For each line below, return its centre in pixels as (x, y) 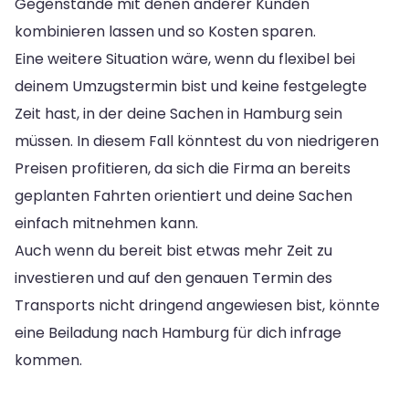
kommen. (48, 360)
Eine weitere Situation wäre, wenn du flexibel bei (185, 58)
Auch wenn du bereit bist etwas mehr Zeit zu (173, 250)
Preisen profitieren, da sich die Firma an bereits (183, 168)
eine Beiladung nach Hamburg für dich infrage (178, 332)
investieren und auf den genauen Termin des (173, 278)
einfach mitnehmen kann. (106, 223)
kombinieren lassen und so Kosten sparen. (165, 31)
